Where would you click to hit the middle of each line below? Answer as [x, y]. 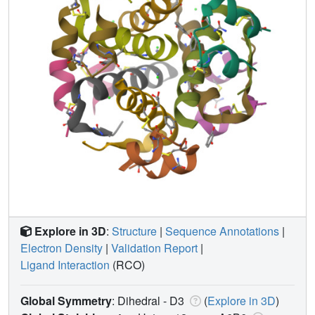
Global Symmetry [66, 300]
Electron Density [62, 247]
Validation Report [154, 247]
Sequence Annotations [222, 231]
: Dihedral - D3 [149, 300]
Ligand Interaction [65, 264]
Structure [134, 231]
